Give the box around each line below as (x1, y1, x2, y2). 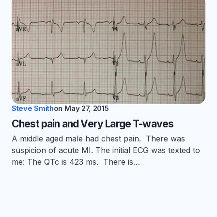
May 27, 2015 (64, 104, 109, 113)
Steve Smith (12, 104, 54, 113)
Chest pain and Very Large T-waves (12, 118, 174, 130)
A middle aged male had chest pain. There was (12, 134, 185, 144)
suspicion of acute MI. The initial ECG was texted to (12, 145, 200, 155)
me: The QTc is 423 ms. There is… (12, 157, 140, 167)
